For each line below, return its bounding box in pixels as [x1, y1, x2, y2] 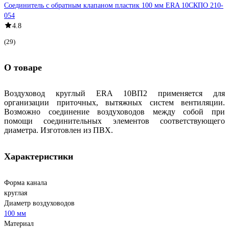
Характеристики [4, 151, 73, 162]
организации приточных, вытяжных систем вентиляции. [4, 98, 225, 107]
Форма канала [4, 178, 47, 187]
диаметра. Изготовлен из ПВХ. [4, 125, 113, 134]
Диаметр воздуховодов [4, 199, 75, 207]
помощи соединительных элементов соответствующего [4, 116, 225, 125]
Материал [4, 219, 34, 227]
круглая [4, 189, 27, 197]
